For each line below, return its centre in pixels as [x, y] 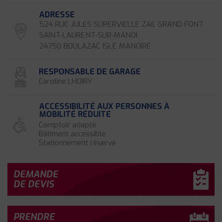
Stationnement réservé [77, 143]
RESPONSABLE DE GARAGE [90, 71]
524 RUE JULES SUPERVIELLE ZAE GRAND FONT [121, 24]
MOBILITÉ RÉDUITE [75, 114]
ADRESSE [57, 15]
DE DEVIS [34, 184]
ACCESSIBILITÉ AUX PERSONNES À [104, 106]
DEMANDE [36, 174]
